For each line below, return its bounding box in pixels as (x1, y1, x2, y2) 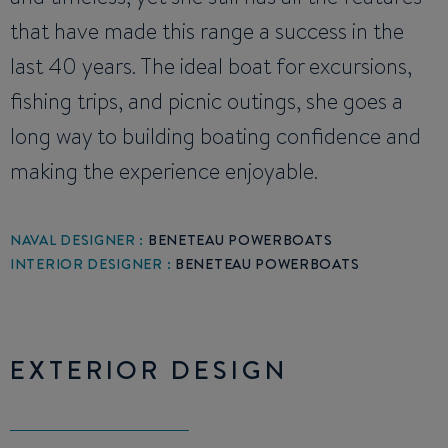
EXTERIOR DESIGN (10, 351, 288, 388)
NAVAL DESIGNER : (10, 230, 148, 251)
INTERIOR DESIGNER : (10, 254, 175, 275)
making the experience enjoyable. (10, 156, 318, 188)
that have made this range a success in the (10, 16, 404, 48)
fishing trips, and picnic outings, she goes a (10, 86, 403, 118)
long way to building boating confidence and (10, 121, 421, 153)
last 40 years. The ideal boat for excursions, (10, 51, 412, 83)
